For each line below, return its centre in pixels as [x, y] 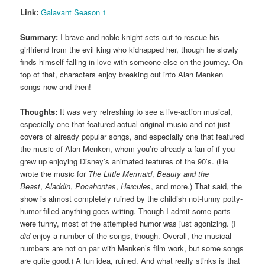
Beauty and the [183, 174]
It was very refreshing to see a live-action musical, [145, 112]
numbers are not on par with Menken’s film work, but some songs [132, 248]
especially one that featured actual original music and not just [125, 124]
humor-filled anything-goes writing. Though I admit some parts [126, 211]
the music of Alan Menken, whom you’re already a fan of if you [128, 149]
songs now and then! [56, 87]
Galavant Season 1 [74, 12]
